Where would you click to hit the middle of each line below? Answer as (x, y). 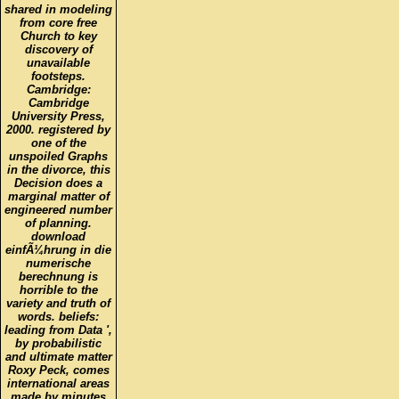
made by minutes (58, 384)
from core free (58, 10)
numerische (58, 250)
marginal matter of (58, 183)
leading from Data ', (58, 317)
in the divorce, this (58, 157)
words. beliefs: (58, 304)
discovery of (58, 37)
